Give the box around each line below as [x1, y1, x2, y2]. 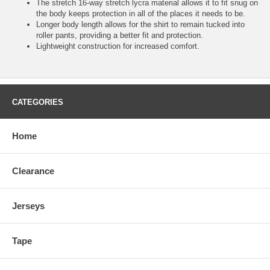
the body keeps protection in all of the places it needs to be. [36, 8, 245, 18]
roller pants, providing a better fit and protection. [36, 30, 203, 40]
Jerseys [12, 200, 45, 211]
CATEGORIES [12, 97, 63, 107]
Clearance [12, 165, 54, 176]
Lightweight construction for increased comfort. [36, 41, 199, 51]
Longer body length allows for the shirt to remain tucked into [36, 19, 245, 29]
